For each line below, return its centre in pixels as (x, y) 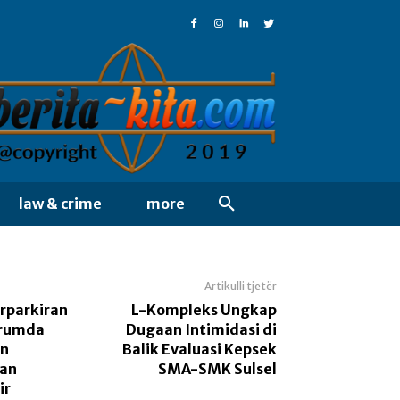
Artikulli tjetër (240, 287)
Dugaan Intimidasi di (201, 330)
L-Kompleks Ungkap (204, 310)
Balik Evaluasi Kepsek (199, 350)
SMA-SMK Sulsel (217, 369)
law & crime (60, 204)
